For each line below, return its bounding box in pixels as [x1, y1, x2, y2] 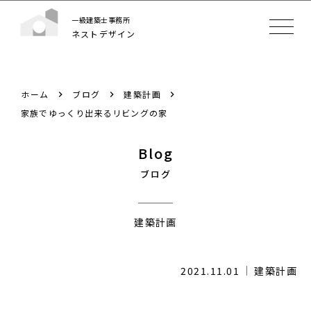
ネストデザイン [72, 27, 136, 40]
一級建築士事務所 [72, 14, 130, 25]
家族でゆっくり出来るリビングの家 [21, 107, 168, 119]
